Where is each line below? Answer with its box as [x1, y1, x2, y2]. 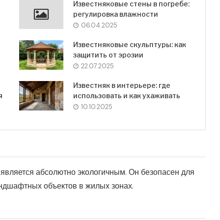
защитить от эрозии [73, 51, 143, 59]
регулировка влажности [73, 10, 158, 19]
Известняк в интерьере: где [73, 81, 170, 90]
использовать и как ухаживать [73, 91, 180, 100]
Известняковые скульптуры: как [73, 40, 186, 49]
